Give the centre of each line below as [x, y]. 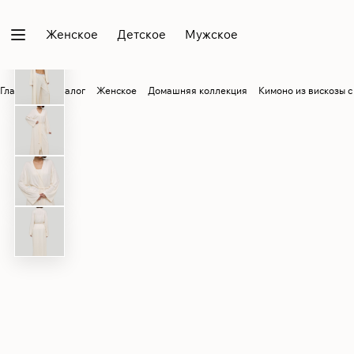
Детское [141, 34]
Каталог [67, 90]
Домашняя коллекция [198, 90]
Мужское [211, 34]
